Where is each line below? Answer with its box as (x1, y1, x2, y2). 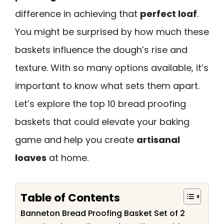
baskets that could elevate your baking (15, 115, 189, 128)
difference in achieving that (15, 7, 140, 20)
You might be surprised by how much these (15, 25, 209, 38)
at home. (46, 151, 88, 164)
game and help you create (15, 133, 136, 146)
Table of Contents (20, 189, 120, 205)
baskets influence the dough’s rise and (15, 43, 187, 56)
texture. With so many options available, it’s (15, 61, 208, 74)
